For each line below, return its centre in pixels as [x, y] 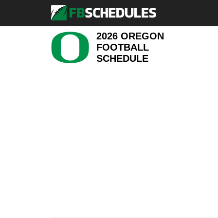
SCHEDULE [123, 58]
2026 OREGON [130, 36]
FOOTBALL [123, 47]
